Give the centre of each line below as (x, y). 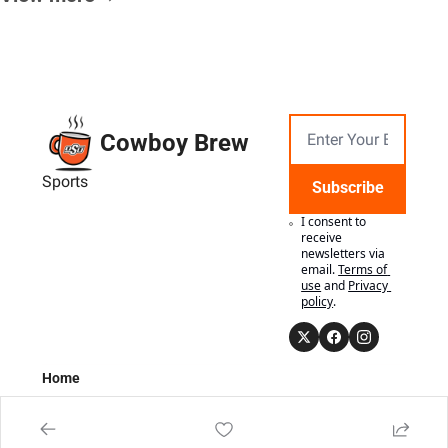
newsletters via (343, 253)
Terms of (363, 269)
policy (317, 301)
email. (318, 269)
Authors (67, 421)
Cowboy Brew (174, 142)
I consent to (334, 221)
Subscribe (347, 187)
